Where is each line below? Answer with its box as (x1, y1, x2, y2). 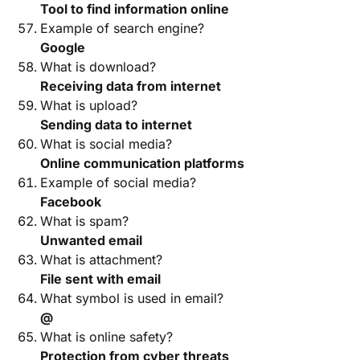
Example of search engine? (40, 20, 204, 36)
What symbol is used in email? (40, 290, 223, 306)
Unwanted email (40, 232, 142, 248)
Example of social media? (40, 174, 196, 190)
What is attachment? (40, 252, 162, 268)
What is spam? (40, 213, 129, 229)
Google (40, 39, 85, 55)
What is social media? (40, 136, 172, 152)
